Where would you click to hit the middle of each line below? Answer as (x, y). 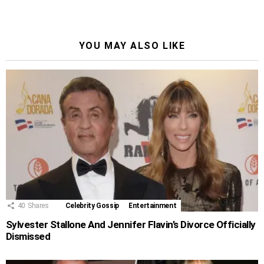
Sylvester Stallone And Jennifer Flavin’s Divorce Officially (131, 224)
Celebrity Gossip (92, 205)
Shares (38, 205)
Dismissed (28, 236)
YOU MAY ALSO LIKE (132, 45)
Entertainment (153, 205)
